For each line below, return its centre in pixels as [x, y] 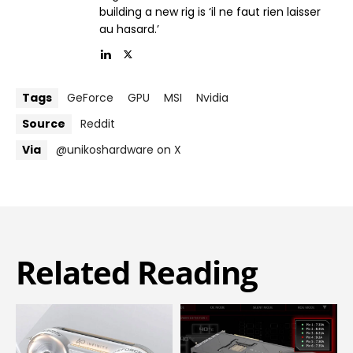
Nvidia [212, 97]
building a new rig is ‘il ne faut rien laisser [210, 11]
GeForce [90, 97]
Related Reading [137, 272]
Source [44, 123]
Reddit [98, 123]
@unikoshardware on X [119, 149]
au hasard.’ [129, 29]
